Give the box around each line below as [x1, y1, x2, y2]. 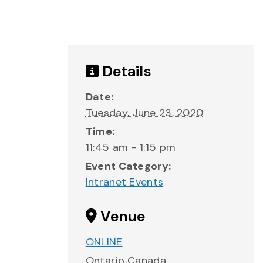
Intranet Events [85, 175, 164, 189]
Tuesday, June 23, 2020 [85, 106, 204, 120]
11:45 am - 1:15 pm [85, 140, 176, 154]
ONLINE [85, 235, 123, 249]
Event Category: [85, 159, 171, 173]
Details [98, 62, 151, 81]
